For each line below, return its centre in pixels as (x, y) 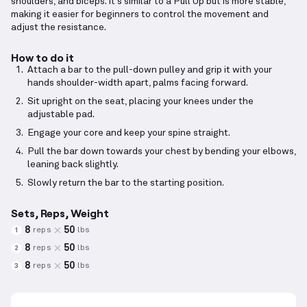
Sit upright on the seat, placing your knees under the (140, 102)
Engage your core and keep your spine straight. (129, 133)
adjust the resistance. (59, 28)
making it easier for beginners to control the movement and (140, 15)
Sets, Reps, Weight (60, 213)
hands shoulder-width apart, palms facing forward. (138, 83)
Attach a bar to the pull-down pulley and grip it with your (150, 70)
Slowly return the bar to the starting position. (126, 183)
